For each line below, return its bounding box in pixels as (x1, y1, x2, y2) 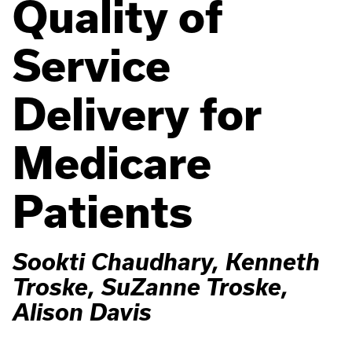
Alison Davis (13, 299, 152, 325)
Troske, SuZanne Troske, (13, 273, 288, 300)
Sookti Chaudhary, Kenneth (13, 248, 320, 275)
